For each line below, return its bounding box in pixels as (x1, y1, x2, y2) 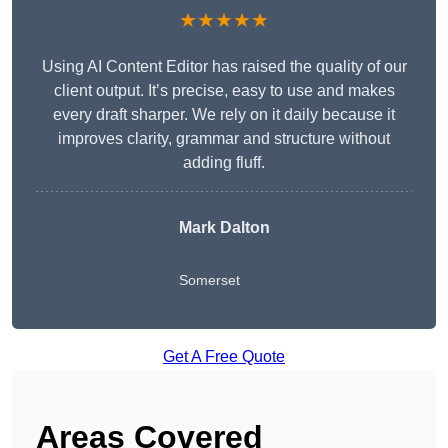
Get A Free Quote (163, 348, 285, 366)
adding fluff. (183, 154, 265, 172)
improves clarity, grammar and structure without (58, 130, 390, 148)
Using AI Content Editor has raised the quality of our (41, 58, 407, 76)
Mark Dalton (178, 219, 270, 237)
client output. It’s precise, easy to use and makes (53, 82, 395, 100)
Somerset (178, 272, 240, 289)
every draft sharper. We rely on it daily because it (53, 106, 395, 124)
